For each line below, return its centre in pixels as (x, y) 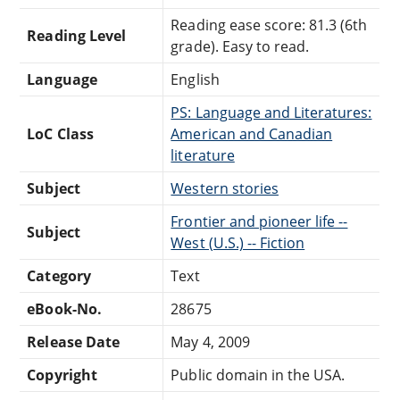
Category (59, 275)
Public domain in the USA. (258, 375)
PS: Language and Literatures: (271, 112)
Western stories (225, 188)
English (195, 79)
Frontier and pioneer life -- (259, 221)
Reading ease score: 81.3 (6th (269, 25)
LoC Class (60, 133)
